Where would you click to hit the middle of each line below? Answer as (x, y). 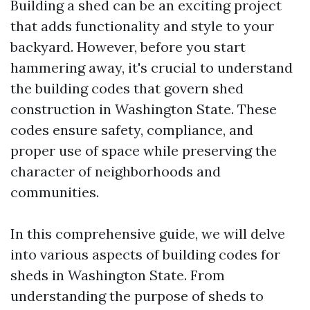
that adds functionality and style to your (142, 26)
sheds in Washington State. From (118, 275)
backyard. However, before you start (128, 47)
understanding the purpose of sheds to (137, 296)
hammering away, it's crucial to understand (152, 67)
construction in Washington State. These (144, 109)
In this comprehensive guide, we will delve (148, 234)
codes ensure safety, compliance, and (132, 130)
